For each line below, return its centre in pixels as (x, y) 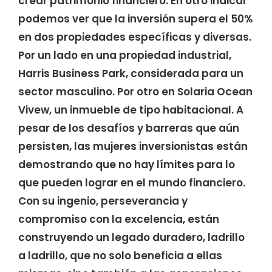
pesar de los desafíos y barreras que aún (129, 128)
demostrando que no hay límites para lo (127, 165)
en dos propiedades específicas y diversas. (135, 37)
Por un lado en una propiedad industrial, (125, 56)
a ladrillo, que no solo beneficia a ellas (120, 256)
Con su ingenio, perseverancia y (103, 201)
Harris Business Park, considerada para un (131, 74)
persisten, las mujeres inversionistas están (133, 147)
